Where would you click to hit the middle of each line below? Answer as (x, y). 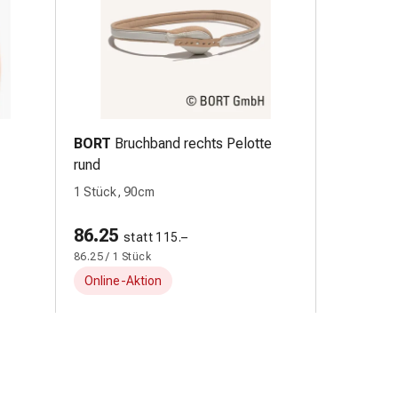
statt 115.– (156, 237)
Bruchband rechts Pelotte (193, 143)
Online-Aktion (123, 281)
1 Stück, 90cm (114, 192)
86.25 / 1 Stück (112, 257)
